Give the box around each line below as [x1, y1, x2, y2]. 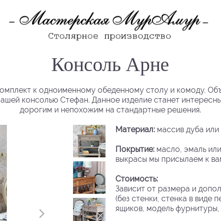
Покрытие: [115, 144, 154, 154]
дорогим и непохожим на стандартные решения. [19, 105, 201, 114]
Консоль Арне [51, 50, 170, 76]
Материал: [115, 124, 155, 134]
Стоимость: [115, 174, 160, 184]
